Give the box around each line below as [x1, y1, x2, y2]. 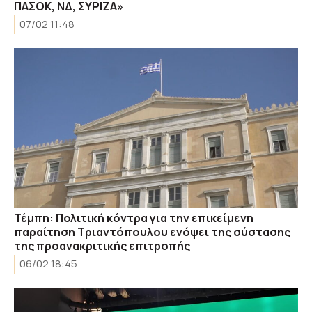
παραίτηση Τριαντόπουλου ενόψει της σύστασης [14, 224, 290, 240]
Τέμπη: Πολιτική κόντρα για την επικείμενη [14, 210, 253, 226]
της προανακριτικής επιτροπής [14, 238, 190, 253]
